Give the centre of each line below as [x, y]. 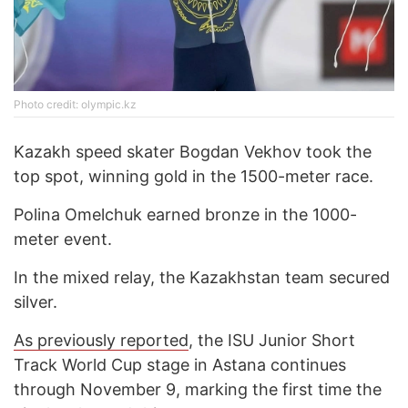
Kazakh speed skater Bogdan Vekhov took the [193, 152]
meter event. [63, 240]
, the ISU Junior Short [272, 341]
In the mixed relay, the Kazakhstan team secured [202, 278]
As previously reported [101, 341]
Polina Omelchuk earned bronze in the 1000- [185, 215]
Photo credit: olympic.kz [75, 105]
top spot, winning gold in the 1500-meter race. [194, 177]
